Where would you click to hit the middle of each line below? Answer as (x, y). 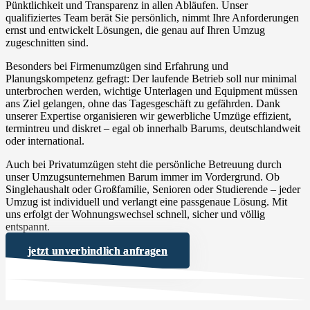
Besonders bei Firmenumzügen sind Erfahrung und (117, 66)
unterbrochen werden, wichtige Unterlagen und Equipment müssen (152, 91)
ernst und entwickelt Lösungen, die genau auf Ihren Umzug (135, 30)
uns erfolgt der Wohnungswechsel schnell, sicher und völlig (135, 214)
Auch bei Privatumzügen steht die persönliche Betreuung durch (144, 164)
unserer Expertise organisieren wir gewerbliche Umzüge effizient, (148, 116)
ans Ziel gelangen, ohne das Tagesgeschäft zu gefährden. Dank (143, 103)
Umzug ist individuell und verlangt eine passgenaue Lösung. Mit (146, 201)
